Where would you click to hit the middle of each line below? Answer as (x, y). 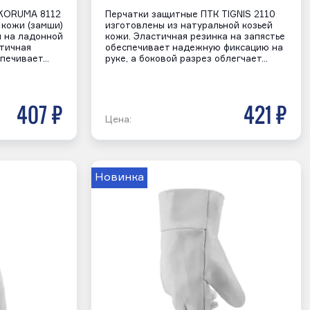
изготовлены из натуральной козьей (189, 26)
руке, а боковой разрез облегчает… (186, 59)
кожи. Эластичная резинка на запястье (195, 37)
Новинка (119, 177)
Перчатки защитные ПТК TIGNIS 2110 (190, 15)
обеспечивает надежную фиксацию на (194, 48)
